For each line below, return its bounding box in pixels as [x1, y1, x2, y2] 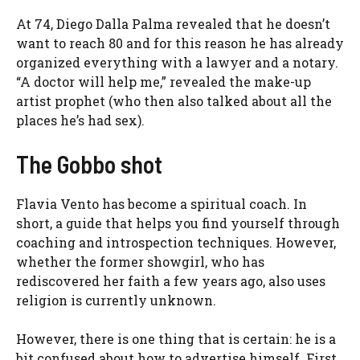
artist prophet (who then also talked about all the [16, 92, 332, 110]
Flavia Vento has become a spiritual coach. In [16, 195, 307, 213]
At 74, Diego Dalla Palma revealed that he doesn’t [16, 15, 330, 33]
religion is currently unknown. [16, 292, 216, 309]
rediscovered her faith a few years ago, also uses [16, 272, 325, 290]
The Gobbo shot [16, 149, 162, 179]
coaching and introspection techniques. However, [16, 234, 336, 252]
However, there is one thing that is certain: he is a [16, 330, 336, 348]
